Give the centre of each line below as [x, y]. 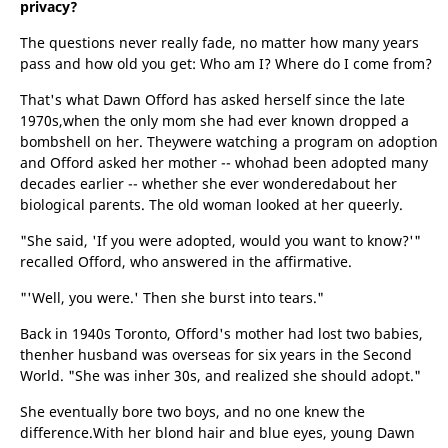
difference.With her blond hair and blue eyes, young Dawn [217, 432]
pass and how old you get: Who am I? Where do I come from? [226, 63]
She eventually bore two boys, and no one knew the [192, 411]
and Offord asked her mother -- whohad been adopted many [224, 162]
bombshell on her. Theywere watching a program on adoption [229, 141]
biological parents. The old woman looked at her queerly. [211, 204]
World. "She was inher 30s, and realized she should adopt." [220, 375]
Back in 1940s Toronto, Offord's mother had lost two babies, [221, 333]
